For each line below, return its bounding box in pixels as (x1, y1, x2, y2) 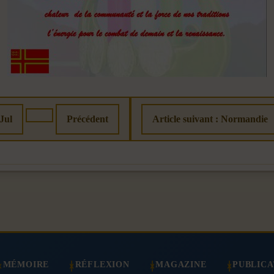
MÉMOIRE (2, 259, 50, 270)
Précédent (67, 114, 108, 125)
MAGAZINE (155, 259, 207, 270)
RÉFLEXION (75, 259, 130, 270)
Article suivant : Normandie (152, 114, 268, 125)
